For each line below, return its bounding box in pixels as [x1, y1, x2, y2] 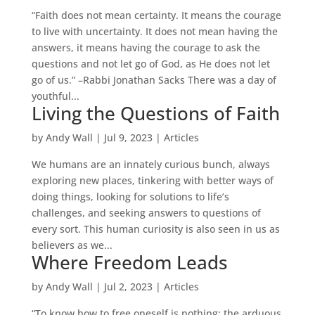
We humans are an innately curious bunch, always [31, 157, 270, 171]
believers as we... [31, 238, 112, 252]
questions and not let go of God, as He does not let [31, 57, 270, 70]
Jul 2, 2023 [103, 280, 153, 293]
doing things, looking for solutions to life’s [31, 190, 229, 203]
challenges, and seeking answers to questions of [31, 206, 261, 219]
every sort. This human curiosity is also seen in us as [31, 222, 280, 236]
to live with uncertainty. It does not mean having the [31, 25, 278, 38]
